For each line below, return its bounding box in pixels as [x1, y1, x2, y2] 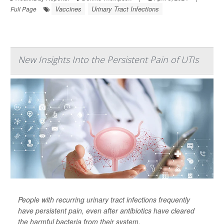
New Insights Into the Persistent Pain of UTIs [18, 53, 198, 66]
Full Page [10, 4, 36, 13]
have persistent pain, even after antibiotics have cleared [18, 205, 194, 216]
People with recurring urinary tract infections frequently [18, 194, 190, 205]
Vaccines [55, 4, 81, 14]
